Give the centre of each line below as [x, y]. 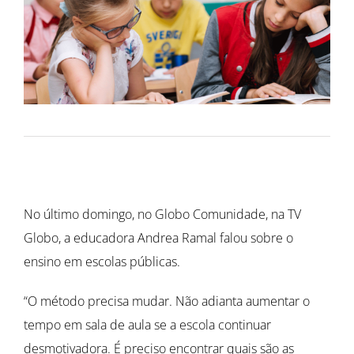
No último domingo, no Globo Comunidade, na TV [162, 214]
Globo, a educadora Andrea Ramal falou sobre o [158, 237]
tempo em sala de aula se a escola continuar [147, 324]
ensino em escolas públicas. [102, 261]
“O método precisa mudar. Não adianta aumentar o [167, 301]
